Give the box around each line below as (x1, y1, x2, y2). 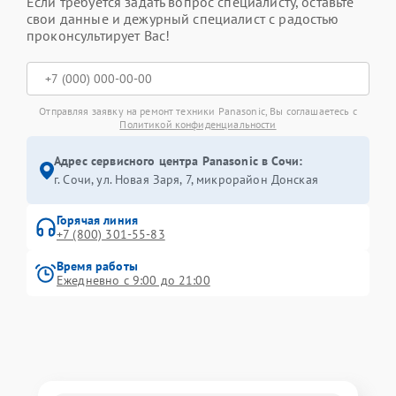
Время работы (57, 258, 138, 274)
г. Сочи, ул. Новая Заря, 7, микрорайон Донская (54, 171, 318, 187)
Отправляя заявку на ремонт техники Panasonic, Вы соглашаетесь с (39, 104, 357, 118)
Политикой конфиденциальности (119, 118, 277, 131)
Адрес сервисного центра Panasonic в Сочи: (54, 153, 303, 169)
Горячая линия (57, 212, 138, 228)
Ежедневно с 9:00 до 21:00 (57, 272, 210, 288)
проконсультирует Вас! (27, 27, 171, 44)
